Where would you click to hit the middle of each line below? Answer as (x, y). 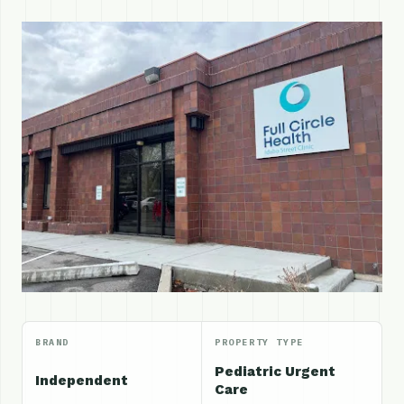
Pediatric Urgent (275, 372)
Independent (82, 381)
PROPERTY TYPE (259, 342)
